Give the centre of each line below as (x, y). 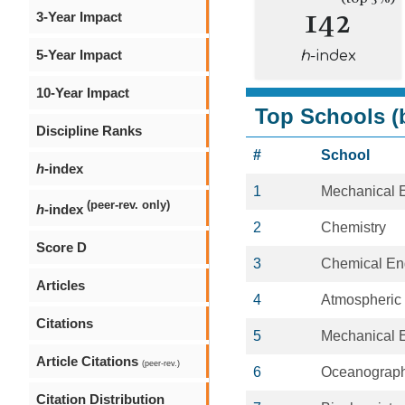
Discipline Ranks (89, 131)
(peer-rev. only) (128, 205)
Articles (61, 285)
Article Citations (89, 361)
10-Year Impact (83, 93)
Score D (61, 247)
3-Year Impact (79, 17)
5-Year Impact (79, 55)
